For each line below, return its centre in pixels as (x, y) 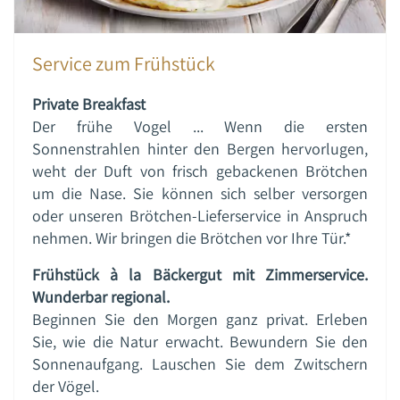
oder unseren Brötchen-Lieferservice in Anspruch (200, 215)
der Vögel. (66, 386)
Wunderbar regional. (101, 296)
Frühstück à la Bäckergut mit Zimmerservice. (200, 274)
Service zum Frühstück (124, 63)
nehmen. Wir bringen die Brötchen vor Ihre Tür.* (192, 237)
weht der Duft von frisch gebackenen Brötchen (200, 171)
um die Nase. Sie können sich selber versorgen (200, 193)
